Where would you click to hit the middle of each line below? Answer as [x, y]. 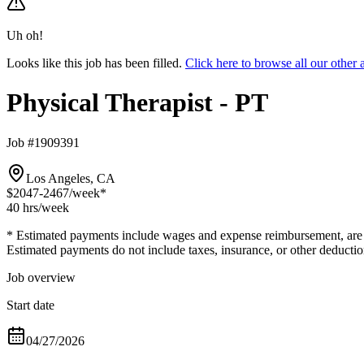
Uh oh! [25, 35]
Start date [30, 305]
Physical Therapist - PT [137, 103]
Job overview [41, 277]
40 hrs [22, 207]
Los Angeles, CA [71, 178]
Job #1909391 [43, 142]
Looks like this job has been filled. [94, 63]
